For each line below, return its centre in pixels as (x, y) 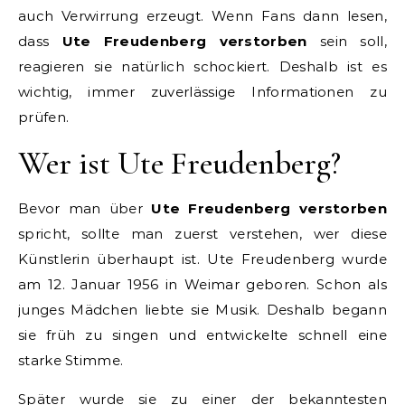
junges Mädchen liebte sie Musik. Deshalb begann (202, 309)
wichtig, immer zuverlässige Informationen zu (202, 91)
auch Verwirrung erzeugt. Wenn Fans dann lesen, (202, 15)
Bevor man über (85, 208)
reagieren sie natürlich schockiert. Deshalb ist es (202, 66)
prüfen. (44, 117)
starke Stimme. (71, 360)
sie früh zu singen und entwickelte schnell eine (202, 334)
